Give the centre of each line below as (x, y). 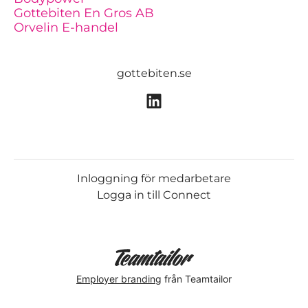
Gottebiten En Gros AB (84, 13)
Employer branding (119, 278)
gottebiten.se (154, 73)
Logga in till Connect (154, 195)
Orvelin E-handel (66, 27)
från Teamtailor (197, 278)
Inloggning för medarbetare (154, 179)
